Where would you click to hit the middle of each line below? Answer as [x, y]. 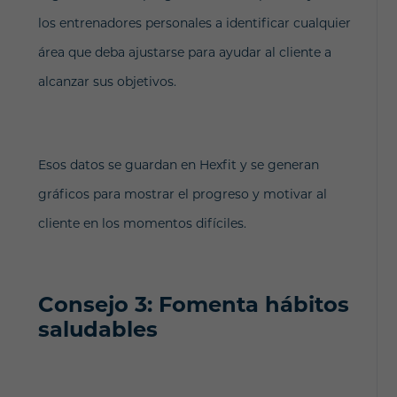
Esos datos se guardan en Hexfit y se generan [178, 165]
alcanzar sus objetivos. [107, 82]
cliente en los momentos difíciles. [142, 223]
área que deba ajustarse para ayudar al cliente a [184, 52]
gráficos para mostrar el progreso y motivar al [182, 194]
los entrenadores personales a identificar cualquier [194, 23]
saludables [97, 329]
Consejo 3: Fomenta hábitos [193, 304]
